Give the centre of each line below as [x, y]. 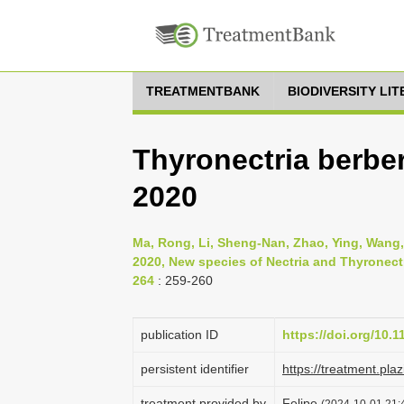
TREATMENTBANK [203, 91]
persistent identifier [195, 369]
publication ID [179, 335]
